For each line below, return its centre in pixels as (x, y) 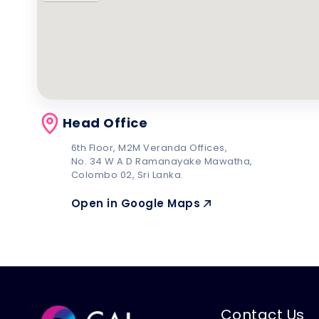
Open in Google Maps (136, 203)
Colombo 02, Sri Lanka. (127, 174)
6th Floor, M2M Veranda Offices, (149, 147)
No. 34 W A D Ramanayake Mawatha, (162, 161)
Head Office (105, 122)
